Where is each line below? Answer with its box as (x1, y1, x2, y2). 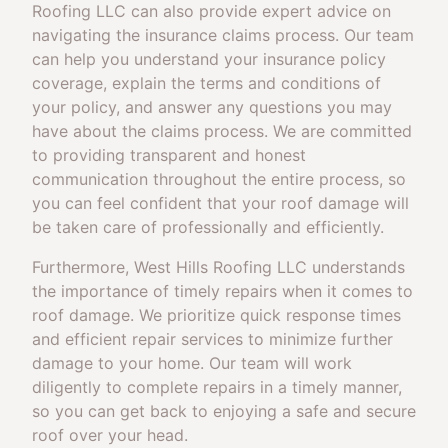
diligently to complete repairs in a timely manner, (32, 377, 402, 397)
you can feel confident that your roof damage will (32, 193, 409, 213)
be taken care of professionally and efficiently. (32, 217, 384, 237)
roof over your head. (32, 425, 188, 445)
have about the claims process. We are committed (32, 121, 412, 141)
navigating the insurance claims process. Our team (32, 25, 414, 45)
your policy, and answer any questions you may (32, 97, 392, 117)
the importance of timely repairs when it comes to (32, 281, 413, 301)
